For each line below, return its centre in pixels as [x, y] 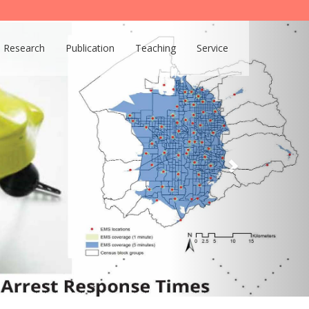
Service [212, 48]
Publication [90, 48]
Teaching [156, 48]
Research [24, 48]
